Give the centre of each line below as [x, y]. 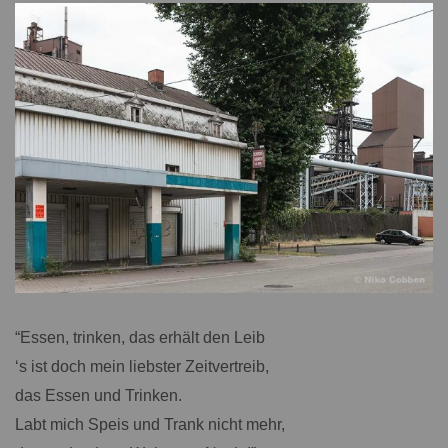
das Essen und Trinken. [98, 395]
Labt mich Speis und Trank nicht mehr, [150, 424]
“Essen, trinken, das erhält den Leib [140, 337]
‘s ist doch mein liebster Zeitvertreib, [142, 366]
